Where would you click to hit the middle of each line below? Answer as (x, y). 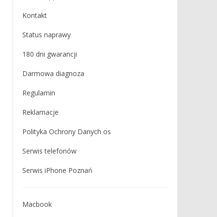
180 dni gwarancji (49, 54)
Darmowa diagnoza (53, 73)
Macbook (37, 204)
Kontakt (34, 15)
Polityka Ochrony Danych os (66, 132)
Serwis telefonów (49, 151)
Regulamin (39, 93)
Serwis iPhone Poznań (57, 170)
